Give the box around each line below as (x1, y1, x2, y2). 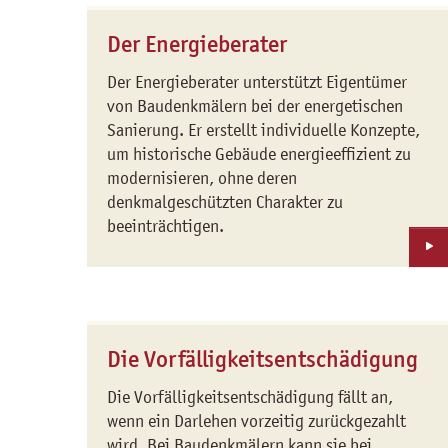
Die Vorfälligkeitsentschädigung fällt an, (107, 387, 393, 407)
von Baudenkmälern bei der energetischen (107, 96, 403, 116)
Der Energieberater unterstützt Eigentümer (107, 72, 407, 92)
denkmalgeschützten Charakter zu (107, 192, 343, 212)
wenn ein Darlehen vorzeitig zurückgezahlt (107, 411, 406, 431)
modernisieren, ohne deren (107, 168, 297, 188)
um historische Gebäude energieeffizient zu (107, 144, 411, 164)
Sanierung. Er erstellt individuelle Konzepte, (107, 120, 420, 140)
